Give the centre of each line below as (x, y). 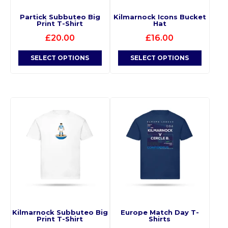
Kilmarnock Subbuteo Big (60, 212)
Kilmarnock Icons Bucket (160, 17)
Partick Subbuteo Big (60, 17)
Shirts (160, 219)
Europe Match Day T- (160, 212)
